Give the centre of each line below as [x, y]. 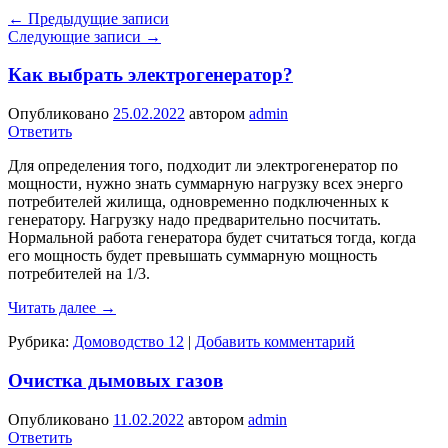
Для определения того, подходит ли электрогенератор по [203, 166]
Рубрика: [38, 342]
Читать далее [54, 308]
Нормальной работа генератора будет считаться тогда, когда [212, 238]
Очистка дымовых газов [115, 380]
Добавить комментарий [275, 342]
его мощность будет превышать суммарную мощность [192, 256]
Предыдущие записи [96, 18]
